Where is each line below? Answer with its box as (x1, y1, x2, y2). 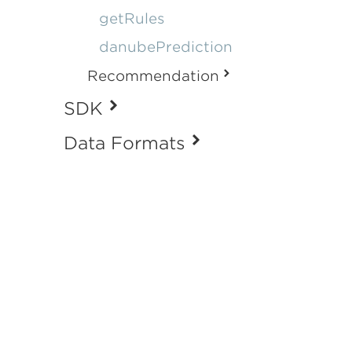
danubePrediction (99, 38, 233, 55)
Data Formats (64, 133, 185, 153)
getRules (99, 10, 165, 27)
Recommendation (87, 68, 219, 84)
